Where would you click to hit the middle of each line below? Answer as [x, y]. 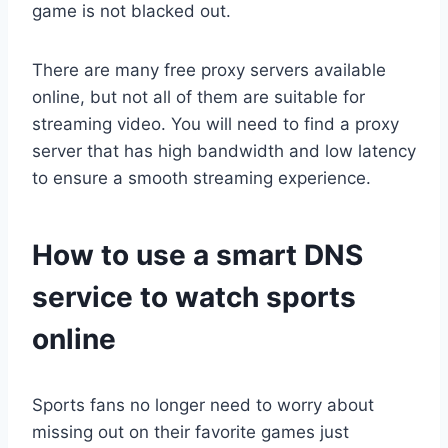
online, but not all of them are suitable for [198, 97]
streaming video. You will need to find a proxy [215, 124]
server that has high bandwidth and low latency [224, 151]
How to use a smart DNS [197, 255]
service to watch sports [194, 297]
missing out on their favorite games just [190, 432]
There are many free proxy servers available [209, 70]
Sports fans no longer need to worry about [203, 405]
